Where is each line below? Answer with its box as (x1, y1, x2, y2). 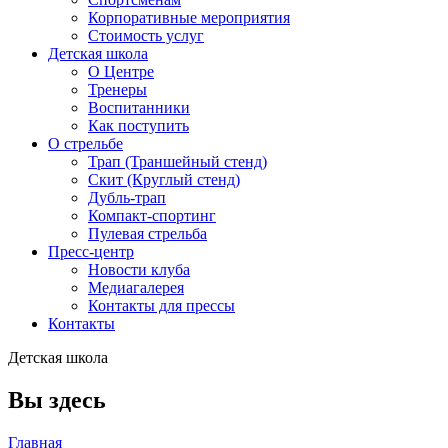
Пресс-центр (48, 243, 134, 260)
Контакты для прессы (88, 297, 235, 314)
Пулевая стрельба (88, 225, 207, 242)
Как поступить (88, 117, 189, 134)
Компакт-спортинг (88, 207, 216, 224)
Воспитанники (88, 99, 190, 116)
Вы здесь (8, 386, 106, 413)
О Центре (88, 63, 154, 80)
